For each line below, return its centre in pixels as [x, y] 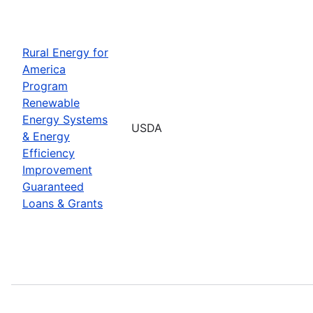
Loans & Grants [63, 203]
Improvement [57, 169]
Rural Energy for [65, 52]
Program [45, 86]
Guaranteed [53, 186]
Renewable [51, 102]
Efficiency [49, 153]
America [44, 69]
